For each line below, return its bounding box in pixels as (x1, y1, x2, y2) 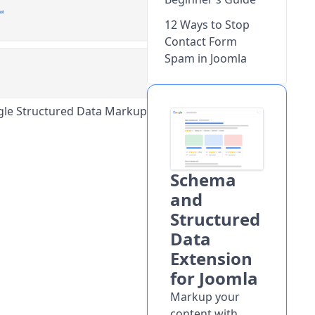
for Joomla (169, 266, 258, 290)
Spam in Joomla (164, 51, 247, 66)
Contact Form (164, 34, 237, 49)
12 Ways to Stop (164, 17, 250, 32)
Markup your (169, 289, 240, 305)
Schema (169, 168, 236, 192)
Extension (169, 247, 252, 271)
